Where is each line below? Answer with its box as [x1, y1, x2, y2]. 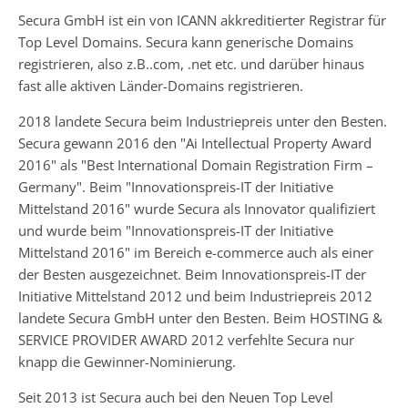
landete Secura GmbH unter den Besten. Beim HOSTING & [18, 309, 382, 327]
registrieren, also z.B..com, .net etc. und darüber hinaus [18, 55, 364, 73]
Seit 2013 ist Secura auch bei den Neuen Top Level [18, 388, 333, 406]
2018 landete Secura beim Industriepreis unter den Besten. [18, 112, 387, 130]
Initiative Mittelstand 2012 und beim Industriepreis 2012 [18, 287, 372, 305]
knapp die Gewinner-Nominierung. [18, 352, 236, 371]
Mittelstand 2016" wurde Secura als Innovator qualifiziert [18, 199, 375, 218]
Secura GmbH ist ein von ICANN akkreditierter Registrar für [18, 11, 386, 29]
